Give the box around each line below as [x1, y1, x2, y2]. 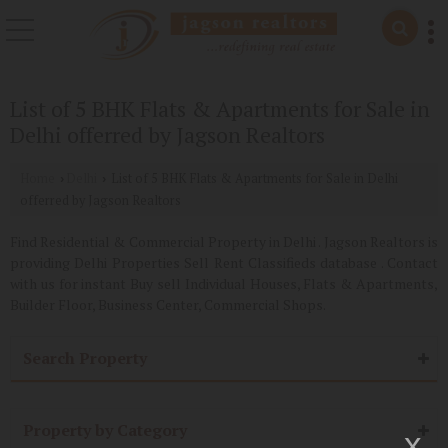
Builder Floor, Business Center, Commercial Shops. [10, 295, 326, 314]
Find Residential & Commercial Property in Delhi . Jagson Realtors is [10, 232, 438, 251]
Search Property [23, 347, 147, 369]
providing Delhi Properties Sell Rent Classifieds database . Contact [10, 253, 438, 272]
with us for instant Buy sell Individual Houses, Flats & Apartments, [10, 274, 438, 293]
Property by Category [23, 419, 187, 441]
